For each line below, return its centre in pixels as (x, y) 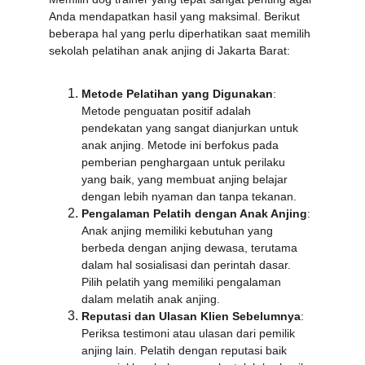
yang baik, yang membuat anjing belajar (186, 179)
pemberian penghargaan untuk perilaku (185, 162)
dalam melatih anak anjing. (151, 299)
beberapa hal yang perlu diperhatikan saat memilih (181, 33)
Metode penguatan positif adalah (168, 111)
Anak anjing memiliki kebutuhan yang (179, 231)
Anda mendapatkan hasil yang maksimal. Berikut (176, 16)
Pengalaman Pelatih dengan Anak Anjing (194, 213)
